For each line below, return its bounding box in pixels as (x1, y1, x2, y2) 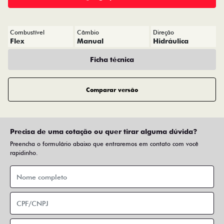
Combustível (10, 28, 44, 36)
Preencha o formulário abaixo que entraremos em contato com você (10, 140, 198, 147)
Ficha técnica (90, 55, 134, 63)
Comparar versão (86, 85, 138, 93)
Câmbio (76, 28, 99, 36)
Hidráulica (153, 37, 189, 45)
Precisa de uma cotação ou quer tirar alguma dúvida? (10, 127, 197, 135)
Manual (76, 37, 103, 45)
